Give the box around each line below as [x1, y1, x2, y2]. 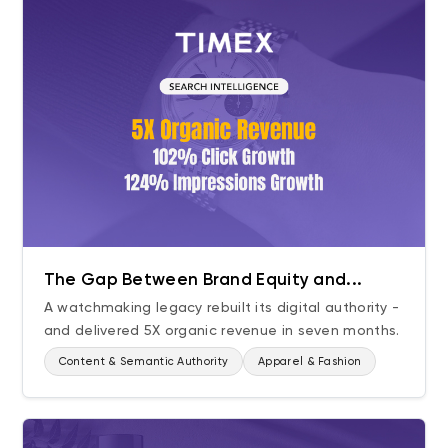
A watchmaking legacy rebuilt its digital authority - [43, 299, 400, 316]
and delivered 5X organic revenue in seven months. [43, 322, 400, 339]
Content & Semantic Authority [58, 355, 229, 369]
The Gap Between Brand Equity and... [43, 269, 363, 290]
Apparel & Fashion [258, 355, 362, 369]
